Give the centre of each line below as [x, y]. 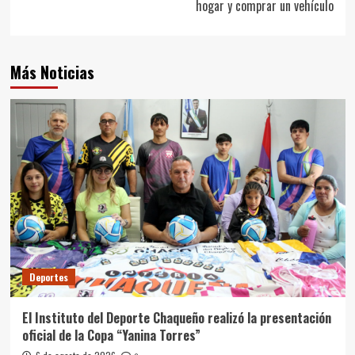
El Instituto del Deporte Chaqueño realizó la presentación [176, 318]
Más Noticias [52, 73]
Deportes [48, 277]
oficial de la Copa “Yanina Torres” [111, 336]
